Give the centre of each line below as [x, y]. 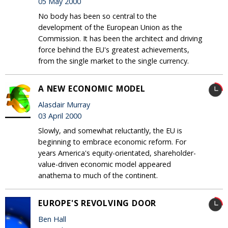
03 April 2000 [60, 116]
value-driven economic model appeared [105, 164]
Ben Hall [52, 219]
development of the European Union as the [110, 27]
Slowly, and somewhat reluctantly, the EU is [110, 131]
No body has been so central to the [97, 16]
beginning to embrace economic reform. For [112, 142]
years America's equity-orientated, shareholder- [117, 153]
